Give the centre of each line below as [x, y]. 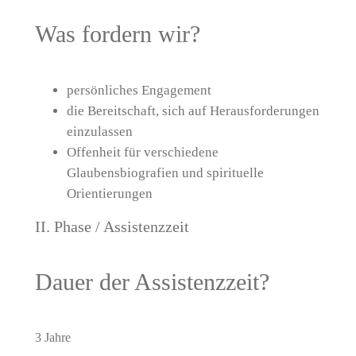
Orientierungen [109, 193]
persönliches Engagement [139, 90]
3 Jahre [52, 338]
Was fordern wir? [117, 33]
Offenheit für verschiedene [142, 152]
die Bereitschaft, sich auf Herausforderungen [193, 110]
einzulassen [99, 131]
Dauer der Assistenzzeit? [152, 282]
